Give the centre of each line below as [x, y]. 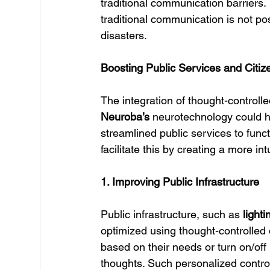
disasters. [124, 35]
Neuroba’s [125, 117]
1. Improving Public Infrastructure [180, 182]
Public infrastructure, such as [172, 214]
